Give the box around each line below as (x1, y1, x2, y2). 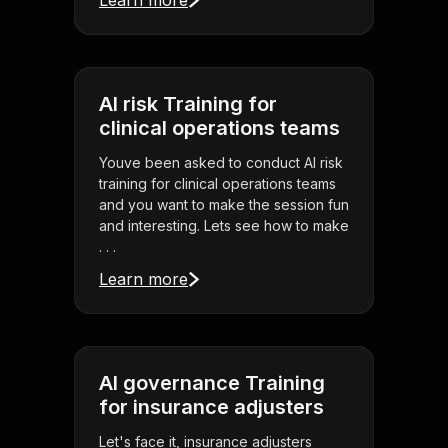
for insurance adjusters (99, 395, 324, 420)
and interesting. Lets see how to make (99, 217, 349, 235)
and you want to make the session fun (99, 196, 349, 214)
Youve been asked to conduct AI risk (99, 154, 343, 172)
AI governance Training (99, 371, 325, 396)
